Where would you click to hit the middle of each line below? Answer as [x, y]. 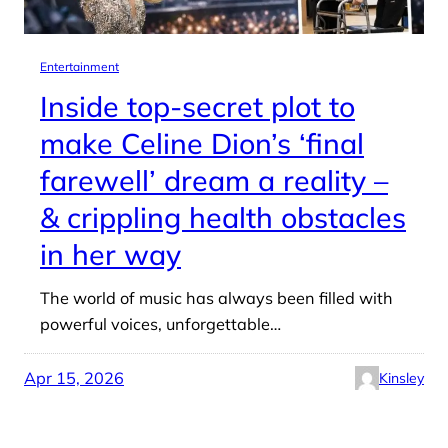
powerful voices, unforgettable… [160, 323]
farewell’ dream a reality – [214, 179]
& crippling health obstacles [223, 216]
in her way [110, 253]
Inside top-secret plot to [197, 105]
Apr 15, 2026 [74, 377]
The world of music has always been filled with [216, 297]
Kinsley [401, 377]
